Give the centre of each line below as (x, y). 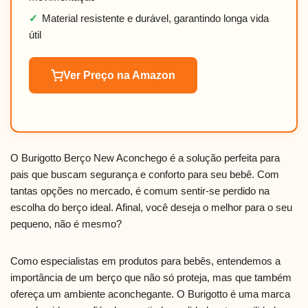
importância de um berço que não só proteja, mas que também (151, 278)
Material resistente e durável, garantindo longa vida (155, 19)
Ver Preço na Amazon (119, 76)
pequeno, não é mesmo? (66, 224)
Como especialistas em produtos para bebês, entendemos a (145, 261)
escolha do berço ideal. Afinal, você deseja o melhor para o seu (151, 208)
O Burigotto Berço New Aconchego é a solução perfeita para (145, 158)
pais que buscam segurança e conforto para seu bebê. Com (145, 175)
